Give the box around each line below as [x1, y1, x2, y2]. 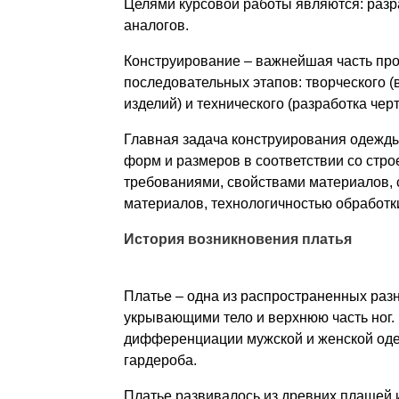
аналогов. [123, 17, 189, 33]
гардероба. [123, 352, 197, 368]
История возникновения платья [123, 231, 352, 247]
